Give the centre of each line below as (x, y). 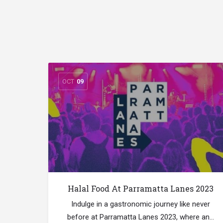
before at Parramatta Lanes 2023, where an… (140, 217)
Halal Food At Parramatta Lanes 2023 (140, 189)
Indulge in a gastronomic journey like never (140, 204)
